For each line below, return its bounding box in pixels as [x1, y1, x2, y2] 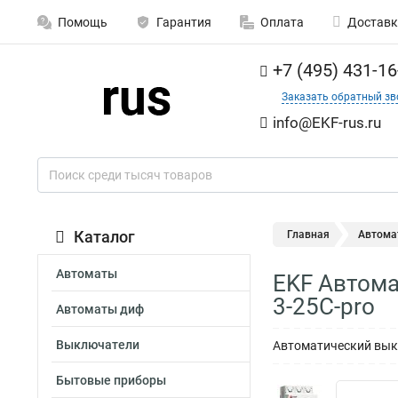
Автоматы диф [56, 302, 144, 316]
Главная [287, 228, 330, 241]
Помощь [58, 15, 107, 29]
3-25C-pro [273, 293, 375, 320]
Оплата [260, 15, 304, 29]
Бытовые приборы [56, 373, 166, 387]
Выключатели [56, 338, 139, 352]
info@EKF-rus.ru [273, 114, 381, 131]
